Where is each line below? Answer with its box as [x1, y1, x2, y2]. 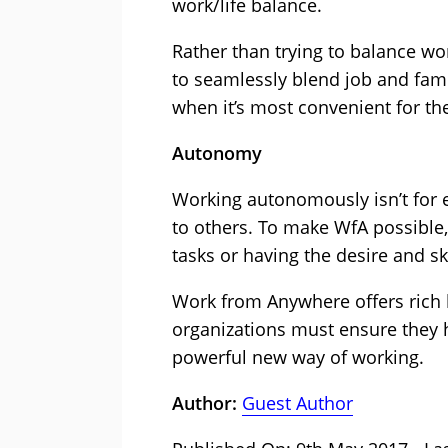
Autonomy [172, 141, 262, 166]
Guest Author [242, 391, 353, 416]
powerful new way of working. [172, 345, 424, 370]
